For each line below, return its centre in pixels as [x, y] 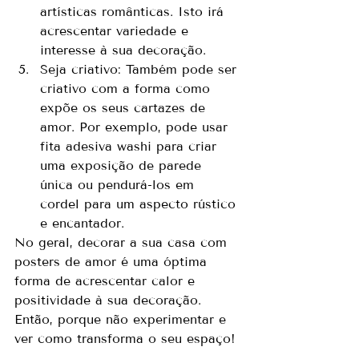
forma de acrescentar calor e [107, 280]
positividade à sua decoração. [110, 300]
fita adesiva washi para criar [131, 146]
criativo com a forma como [127, 88]
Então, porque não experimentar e [123, 319]
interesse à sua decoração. [123, 50]
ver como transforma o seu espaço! [125, 338]
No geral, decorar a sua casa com [123, 242]
